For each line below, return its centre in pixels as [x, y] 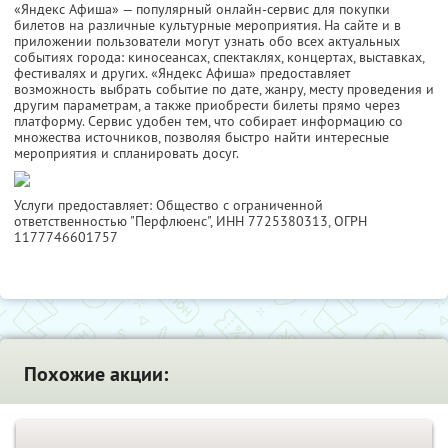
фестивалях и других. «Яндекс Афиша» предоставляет [182, 73]
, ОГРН [347, 221]
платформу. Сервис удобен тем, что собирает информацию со [208, 121]
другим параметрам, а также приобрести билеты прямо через [207, 105]
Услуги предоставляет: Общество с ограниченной [168, 205]
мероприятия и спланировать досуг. [126, 153]
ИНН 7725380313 [272, 221]
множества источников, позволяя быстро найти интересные [201, 137]
